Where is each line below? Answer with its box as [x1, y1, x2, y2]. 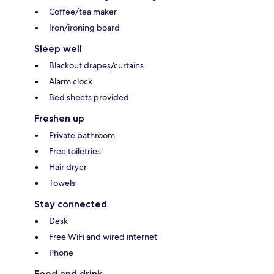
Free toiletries [49, 146, 101, 157]
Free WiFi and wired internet [49, 231, 157, 243]
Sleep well [34, 43, 82, 55]
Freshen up [34, 113, 84, 125]
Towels [49, 177, 75, 189]
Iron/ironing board [49, 22, 120, 34]
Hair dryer [49, 161, 87, 173]
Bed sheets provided [49, 92, 129, 103]
